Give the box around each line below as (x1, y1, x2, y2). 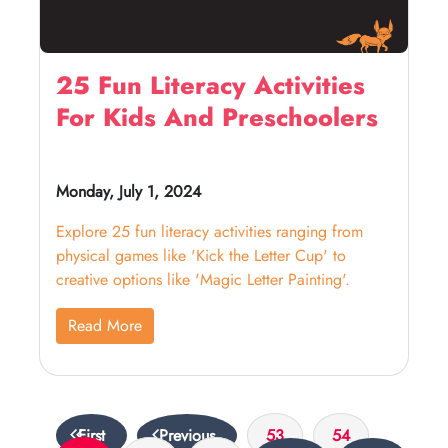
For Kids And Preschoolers (56, 99, 378, 135)
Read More (68, 314, 142, 337)
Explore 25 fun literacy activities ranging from (56, 220, 363, 243)
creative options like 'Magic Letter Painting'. (56, 268, 350, 291)
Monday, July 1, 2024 (56, 180, 201, 203)
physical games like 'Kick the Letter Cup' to (56, 244, 346, 267)
